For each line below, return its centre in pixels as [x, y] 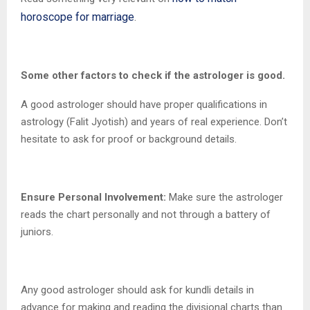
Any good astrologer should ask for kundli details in [137, 290]
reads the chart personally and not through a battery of [146, 215]
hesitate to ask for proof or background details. [129, 139]
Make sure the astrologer [226, 198]
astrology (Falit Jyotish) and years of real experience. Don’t [154, 122]
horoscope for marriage [77, 17]
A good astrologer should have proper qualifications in [144, 105]
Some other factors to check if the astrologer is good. [153, 76]
